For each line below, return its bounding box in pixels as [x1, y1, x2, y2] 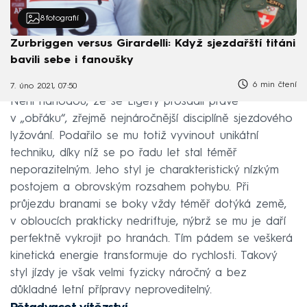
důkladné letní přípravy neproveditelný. [10, 284, 212, 296]
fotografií [45, 14, 79, 23]
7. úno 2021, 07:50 [10, 82, 77, 90]
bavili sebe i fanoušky [10, 55, 134, 66]
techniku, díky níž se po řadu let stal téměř [10, 147, 236, 159]
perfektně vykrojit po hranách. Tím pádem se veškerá [10, 232, 293, 245]
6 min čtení [249, 81, 297, 90]
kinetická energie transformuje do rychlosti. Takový [10, 249, 277, 262]
